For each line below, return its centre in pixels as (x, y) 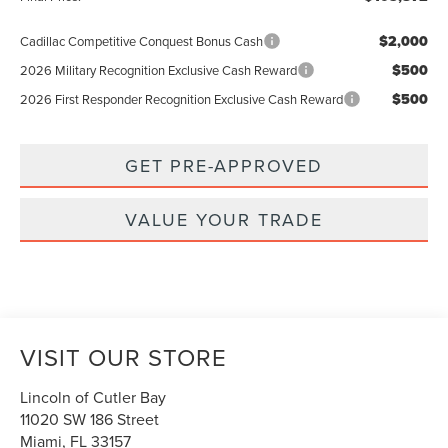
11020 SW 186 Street (90, 418)
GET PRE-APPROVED (224, 165)
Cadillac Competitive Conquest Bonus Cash (142, 40)
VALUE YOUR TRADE (224, 219)
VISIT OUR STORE (124, 356)
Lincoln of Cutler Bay (93, 396)
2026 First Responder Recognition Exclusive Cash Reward (182, 98)
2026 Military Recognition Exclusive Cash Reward (159, 69)
